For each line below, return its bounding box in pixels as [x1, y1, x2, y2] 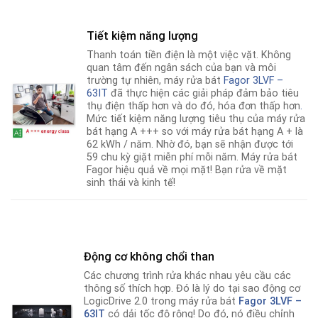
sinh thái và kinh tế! [87, 177, 176, 190]
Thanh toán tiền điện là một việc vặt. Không [87, 49, 292, 62]
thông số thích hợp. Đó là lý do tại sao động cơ [84, 282, 301, 295]
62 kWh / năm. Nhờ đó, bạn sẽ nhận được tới [87, 138, 294, 151]
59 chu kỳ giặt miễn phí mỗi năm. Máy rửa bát [87, 151, 298, 164]
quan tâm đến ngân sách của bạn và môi [87, 62, 277, 75]
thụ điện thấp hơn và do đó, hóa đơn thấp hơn [87, 100, 301, 113]
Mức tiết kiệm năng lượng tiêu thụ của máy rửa [87, 113, 306, 126]
